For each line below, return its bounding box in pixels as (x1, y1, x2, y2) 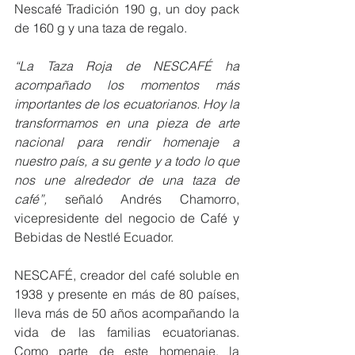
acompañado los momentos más (14, 77, 239, 94)
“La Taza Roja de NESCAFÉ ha (14, 58, 239, 74)
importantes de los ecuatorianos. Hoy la (14, 96, 239, 113)
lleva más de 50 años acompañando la (14, 305, 239, 322)
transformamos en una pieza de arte (14, 115, 239, 132)
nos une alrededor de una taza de (14, 172, 239, 189)
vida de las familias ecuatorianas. (14, 324, 239, 341)
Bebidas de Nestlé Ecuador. (14, 229, 174, 246)
